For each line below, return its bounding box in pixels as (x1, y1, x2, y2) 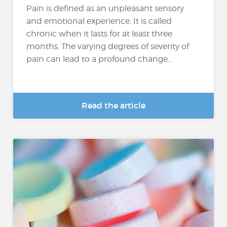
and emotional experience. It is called (26, 16, 172, 26)
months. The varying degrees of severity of (26, 41, 190, 51)
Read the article (82, 100, 145, 110)
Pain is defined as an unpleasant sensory (26, 3, 184, 13)
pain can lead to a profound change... (26, 54, 173, 64)
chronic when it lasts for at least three (26, 28, 173, 39)
